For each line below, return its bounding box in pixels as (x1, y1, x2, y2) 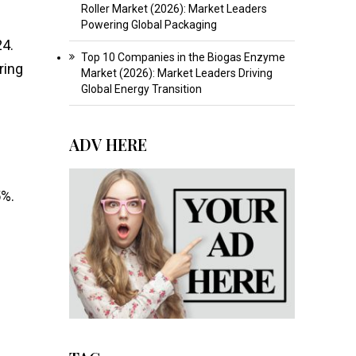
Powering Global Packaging (80, 17, 217, 31)
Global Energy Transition (80, 82, 202, 95)
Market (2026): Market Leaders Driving (80, 66, 273, 79)
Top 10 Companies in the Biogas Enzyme (80, 50, 285, 64)
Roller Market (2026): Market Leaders (80, 2, 267, 15)
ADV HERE (68, 133, 147, 155)
